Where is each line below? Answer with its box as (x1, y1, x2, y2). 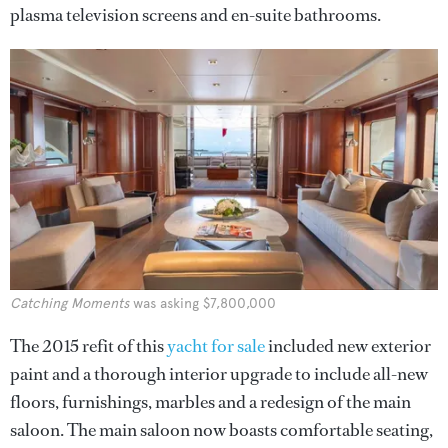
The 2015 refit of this (10, 333, 167, 358)
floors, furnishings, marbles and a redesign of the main (10, 389, 411, 414)
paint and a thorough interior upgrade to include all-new (10, 361, 428, 386)
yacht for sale (167, 333, 265, 358)
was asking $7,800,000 (129, 294, 276, 312)
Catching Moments (10, 294, 129, 312)
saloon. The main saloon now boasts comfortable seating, (10, 417, 433, 442)
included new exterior (265, 333, 431, 358)
